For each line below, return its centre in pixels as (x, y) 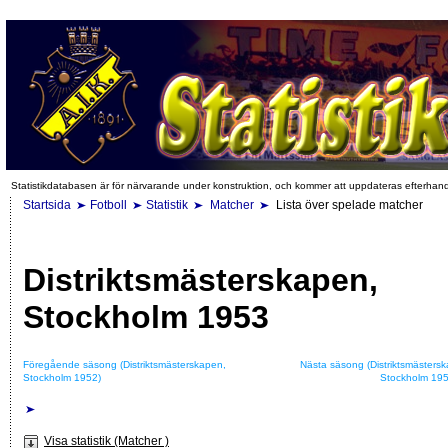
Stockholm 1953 (146, 317)
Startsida (47, 205)
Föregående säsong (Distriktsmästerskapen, (124, 364)
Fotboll (108, 205)
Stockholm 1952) (62, 377)
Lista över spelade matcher (348, 205)
